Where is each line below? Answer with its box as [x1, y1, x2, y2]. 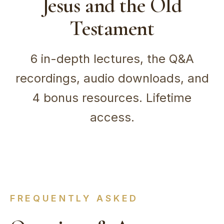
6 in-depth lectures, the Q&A [30, 51, 194, 66]
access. [89, 109, 134, 124]
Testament [69, 15, 154, 41]
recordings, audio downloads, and [15, 70, 209, 85]
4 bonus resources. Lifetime [32, 90, 191, 105]
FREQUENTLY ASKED [10, 192, 138, 203]
